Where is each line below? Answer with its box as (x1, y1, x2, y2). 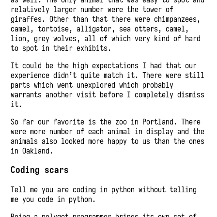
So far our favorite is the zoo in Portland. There (11, 116, 201, 126)
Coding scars (11, 164, 69, 176)
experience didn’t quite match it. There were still (11, 70, 205, 80)
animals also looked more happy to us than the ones (11, 136, 205, 146)
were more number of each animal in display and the (11, 126, 205, 136)
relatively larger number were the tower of (11, 4, 174, 14)
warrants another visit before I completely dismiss (11, 89, 205, 99)
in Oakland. (11, 145, 54, 155)
